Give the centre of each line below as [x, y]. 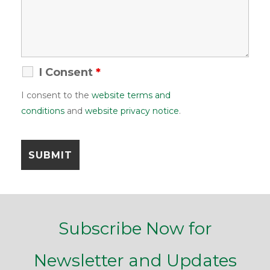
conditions [43, 111]
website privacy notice [132, 111]
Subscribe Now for [135, 229]
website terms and [131, 96]
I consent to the [56, 96]
